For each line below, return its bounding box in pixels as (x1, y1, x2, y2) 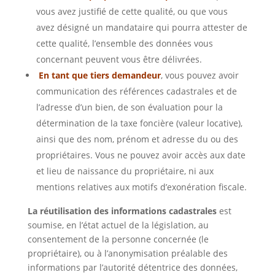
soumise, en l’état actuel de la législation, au (27, 219, 209, 231)
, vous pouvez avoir (160, 69, 239, 82)
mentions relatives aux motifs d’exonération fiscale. (36, 181, 247, 193)
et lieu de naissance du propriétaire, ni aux (36, 165, 214, 177)
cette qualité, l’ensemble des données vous (36, 37, 213, 50)
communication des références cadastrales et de (36, 85, 237, 98)
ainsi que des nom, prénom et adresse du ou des (36, 133, 238, 145)
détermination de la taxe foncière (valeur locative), (36, 117, 242, 130)
